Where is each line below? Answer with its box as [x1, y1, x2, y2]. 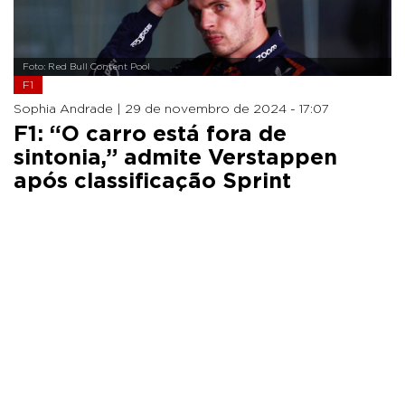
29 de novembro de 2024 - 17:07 [125, 102, 329, 116]
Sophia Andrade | [14, 102, 125, 116]
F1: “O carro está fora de [14, 123, 287, 146]
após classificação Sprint [14, 170, 291, 193]
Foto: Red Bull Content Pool [23, 61, 150, 71]
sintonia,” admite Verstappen [14, 146, 337, 169]
